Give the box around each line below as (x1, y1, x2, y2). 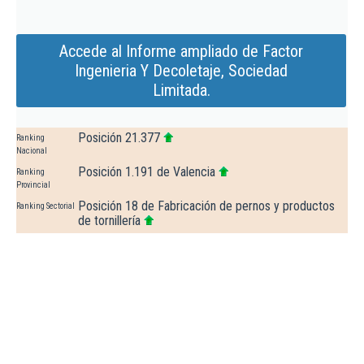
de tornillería (78, 213, 141, 229)
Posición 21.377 (78, 130, 160, 146)
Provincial (16, 180, 50, 190)
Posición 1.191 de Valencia (78, 164, 215, 180)
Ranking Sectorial (16, 201, 75, 211)
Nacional (16, 146, 47, 156)
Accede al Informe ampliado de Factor (59, 41, 303, 62)
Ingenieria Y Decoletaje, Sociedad (75, 61, 288, 81)
